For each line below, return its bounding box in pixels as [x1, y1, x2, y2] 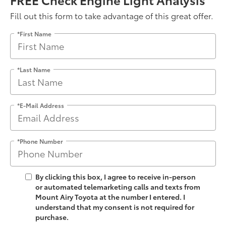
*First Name [17, 29, 51, 38]
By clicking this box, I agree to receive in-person [35, 171, 196, 182]
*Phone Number [17, 136, 63, 145]
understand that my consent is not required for [35, 201, 194, 212]
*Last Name [17, 65, 50, 74]
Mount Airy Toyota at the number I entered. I [35, 191, 185, 202]
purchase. [35, 211, 69, 222]
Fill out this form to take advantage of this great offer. [10, 9, 213, 21]
